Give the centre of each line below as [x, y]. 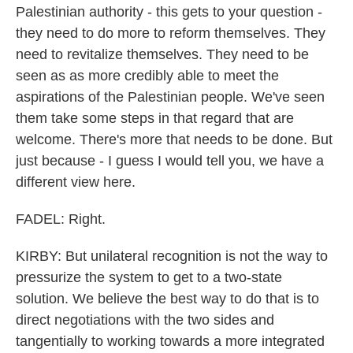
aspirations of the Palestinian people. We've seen [170, 97]
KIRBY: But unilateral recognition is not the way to [172, 256]
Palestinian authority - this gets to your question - [169, 12]
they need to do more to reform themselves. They [171, 33]
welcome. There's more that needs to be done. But [174, 139]
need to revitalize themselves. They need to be [162, 54]
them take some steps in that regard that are [155, 118]
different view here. [76, 182]
